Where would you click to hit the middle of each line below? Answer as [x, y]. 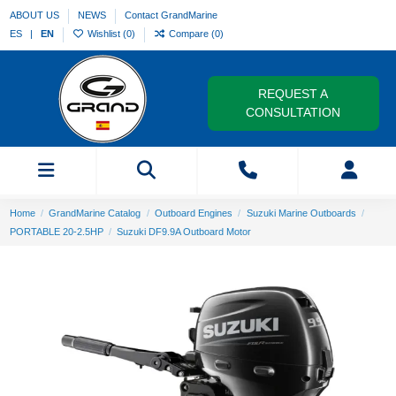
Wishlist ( [105, 34]
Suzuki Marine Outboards [301, 213]
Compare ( [191, 34]
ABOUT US [35, 15]
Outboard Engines [193, 213]
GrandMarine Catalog [95, 213]
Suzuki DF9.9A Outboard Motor [184, 231]
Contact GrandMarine [171, 15]
